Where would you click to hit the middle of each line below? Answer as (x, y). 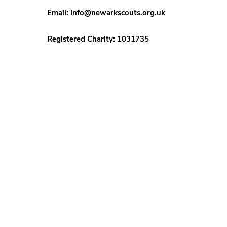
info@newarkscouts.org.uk (118, 13)
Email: (59, 13)
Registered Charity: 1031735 (98, 39)
